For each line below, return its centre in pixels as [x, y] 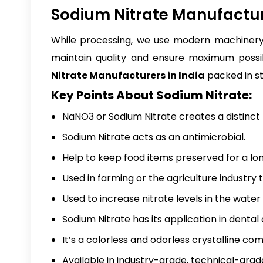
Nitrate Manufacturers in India [128, 75]
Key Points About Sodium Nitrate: [151, 95]
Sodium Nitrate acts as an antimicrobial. [154, 137]
